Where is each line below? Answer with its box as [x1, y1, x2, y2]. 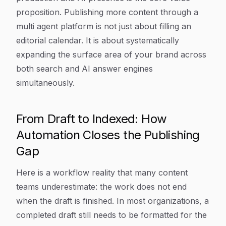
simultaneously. [16, 78, 75, 88]
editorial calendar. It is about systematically [16, 35, 179, 45]
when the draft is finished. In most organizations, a [16, 196, 209, 206]
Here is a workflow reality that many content [16, 167, 188, 178]
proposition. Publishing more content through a [16, 7, 198, 17]
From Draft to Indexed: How [16, 111, 167, 126]
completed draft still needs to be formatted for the [16, 210, 207, 220]
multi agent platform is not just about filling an [16, 21, 191, 31]
